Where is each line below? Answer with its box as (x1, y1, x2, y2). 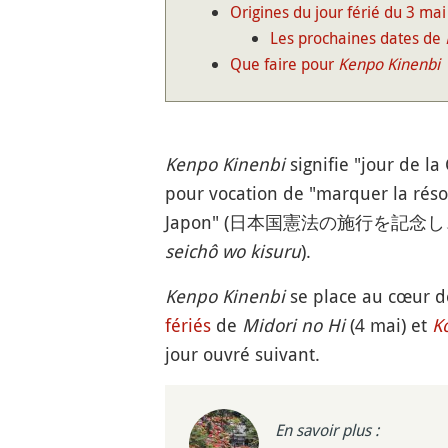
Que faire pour (229, 53, 338, 75)
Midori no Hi (241, 313, 345, 337)
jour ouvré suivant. (164, 342, 320, 366)
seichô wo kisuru (164, 239, 301, 263)
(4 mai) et (344, 313, 432, 337)
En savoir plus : (274, 418, 379, 441)
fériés (164, 313, 211, 337)
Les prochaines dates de (269, 27, 445, 49)
